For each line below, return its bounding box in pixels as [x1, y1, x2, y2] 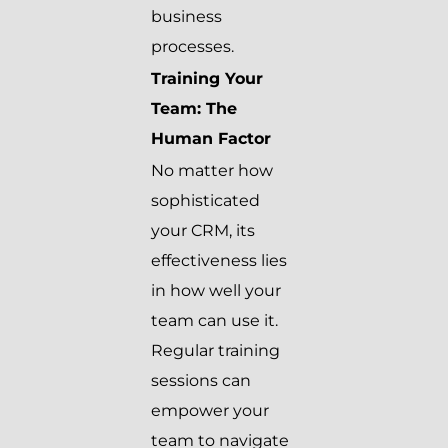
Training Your [151, 69, 263, 89]
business [151, 7, 222, 27]
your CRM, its [151, 221, 255, 241]
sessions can [151, 371, 251, 391]
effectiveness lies [151, 251, 287, 271]
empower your [151, 401, 269, 421]
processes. [151, 37, 234, 57]
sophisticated [151, 191, 260, 211]
